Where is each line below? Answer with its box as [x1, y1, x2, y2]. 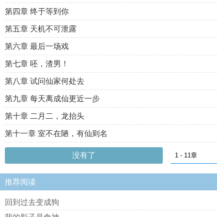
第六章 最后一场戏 [5, 42, 69, 50]
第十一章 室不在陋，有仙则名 [5, 129, 108, 138]
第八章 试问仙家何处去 [5, 77, 84, 85]
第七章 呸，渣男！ [5, 60, 69, 68]
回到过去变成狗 [5, 198, 59, 206]
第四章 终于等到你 [5, 7, 69, 15]
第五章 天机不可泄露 [5, 25, 77, 33]
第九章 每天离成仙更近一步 [5, 94, 100, 103]
